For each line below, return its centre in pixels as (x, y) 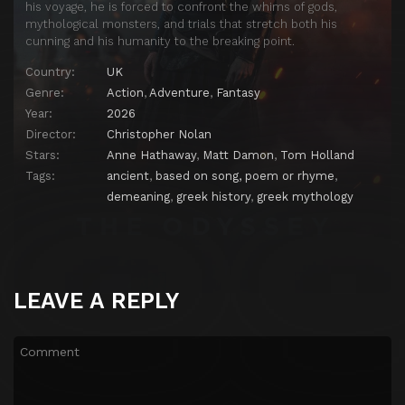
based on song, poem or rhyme (245, 176)
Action (125, 93)
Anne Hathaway (151, 155)
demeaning (138, 197)
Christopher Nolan (159, 135)
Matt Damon (238, 155)
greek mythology (305, 197)
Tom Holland (317, 155)
